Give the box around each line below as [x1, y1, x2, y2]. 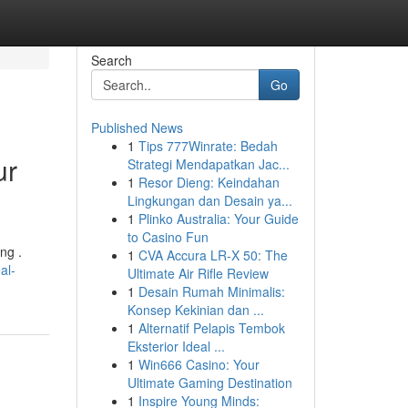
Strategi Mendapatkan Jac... [127, 155, 290, 173]
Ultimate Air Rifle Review [127, 264, 269, 282]
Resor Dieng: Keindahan [138, 173, 280, 191]
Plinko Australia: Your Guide [138, 209, 299, 228]
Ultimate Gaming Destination [127, 373, 292, 392]
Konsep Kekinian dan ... [127, 301, 264, 319]
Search [90, 51, 132, 69]
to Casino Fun [127, 228, 209, 246]
